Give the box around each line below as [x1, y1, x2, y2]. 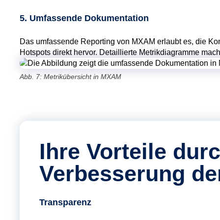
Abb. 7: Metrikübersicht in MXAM [20, 72, 121, 81]
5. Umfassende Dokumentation [20, 13, 149, 23]
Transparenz [39, 197, 91, 207]
